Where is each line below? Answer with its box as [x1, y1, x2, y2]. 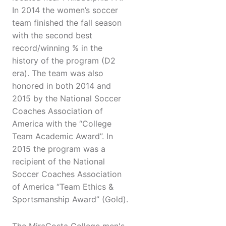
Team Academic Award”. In [12, 131, 113, 142]
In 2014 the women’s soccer [12, 5, 118, 16]
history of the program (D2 [12, 55, 116, 66]
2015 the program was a [12, 144, 105, 154]
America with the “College [12, 119, 111, 129]
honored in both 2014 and [12, 81, 111, 91]
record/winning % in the [12, 43, 102, 53]
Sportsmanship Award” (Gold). [12, 194, 128, 205]
